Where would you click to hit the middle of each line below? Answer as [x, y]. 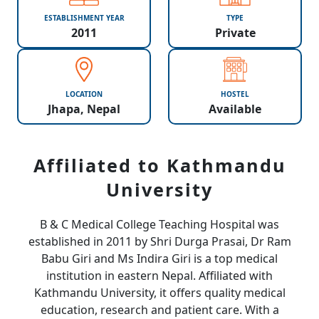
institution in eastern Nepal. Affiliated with [159, 276]
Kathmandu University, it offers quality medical [159, 293]
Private [235, 32]
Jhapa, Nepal [84, 109]
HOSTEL [235, 94]
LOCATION [84, 94]
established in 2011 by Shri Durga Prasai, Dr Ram [159, 241]
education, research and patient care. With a [159, 310]
